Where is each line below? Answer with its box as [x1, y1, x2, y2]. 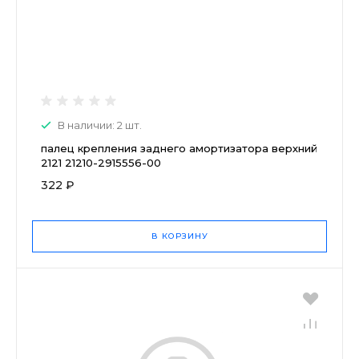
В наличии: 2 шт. [58, 118, 142, 131]
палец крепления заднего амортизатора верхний [41, 141, 317, 155]
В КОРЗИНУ [151, 230, 208, 241]
